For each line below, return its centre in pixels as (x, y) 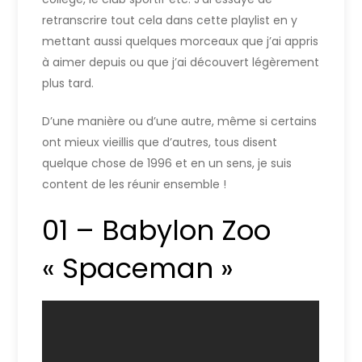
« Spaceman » (138, 268)
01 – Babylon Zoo (157, 230)
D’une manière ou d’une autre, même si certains (180, 121)
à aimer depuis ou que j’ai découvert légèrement (181, 62)
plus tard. (68, 83)
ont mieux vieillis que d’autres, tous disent (160, 142)
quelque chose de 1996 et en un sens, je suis (167, 163)
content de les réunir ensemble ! (135, 184)
